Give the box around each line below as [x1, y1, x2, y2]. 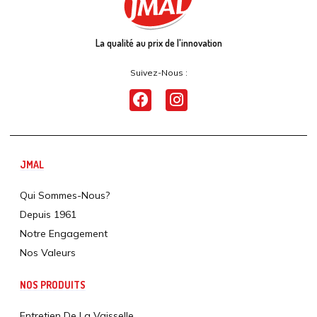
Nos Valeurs [20, 246, 76, 259]
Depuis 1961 [20, 207, 76, 221]
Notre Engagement [20, 226, 108, 240]
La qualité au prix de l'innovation [95, 36, 222, 49]
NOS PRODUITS [20, 278, 86, 291]
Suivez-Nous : [129, 67, 188, 78]
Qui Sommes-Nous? [20, 188, 110, 202]
